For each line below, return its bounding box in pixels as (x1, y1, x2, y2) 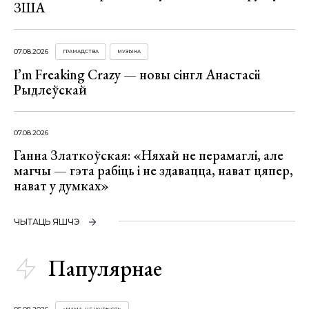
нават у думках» (14, 176, 109, 195)
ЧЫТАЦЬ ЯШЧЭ (14, 216, 80, 227)
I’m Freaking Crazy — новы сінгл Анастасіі (14, 65, 260, 83)
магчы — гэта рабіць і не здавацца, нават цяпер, (14, 161, 293, 179)
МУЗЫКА (117, 48, 141, 54)
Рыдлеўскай (14, 80, 87, 99)
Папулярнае (48, 253, 162, 283)
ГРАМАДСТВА (63, 48, 99, 54)
